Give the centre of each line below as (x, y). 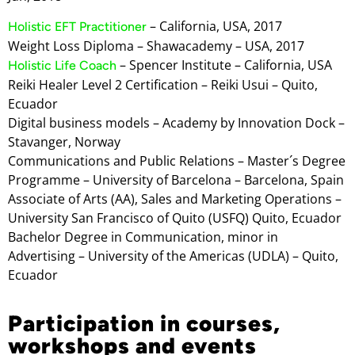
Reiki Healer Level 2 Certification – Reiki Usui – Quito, (163, 85)
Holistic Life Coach (62, 66)
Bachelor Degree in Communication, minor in (143, 237)
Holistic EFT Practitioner (77, 27)
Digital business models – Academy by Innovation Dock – (176, 123)
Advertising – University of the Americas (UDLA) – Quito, (173, 256)
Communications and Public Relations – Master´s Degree (177, 161)
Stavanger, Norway (64, 142)
